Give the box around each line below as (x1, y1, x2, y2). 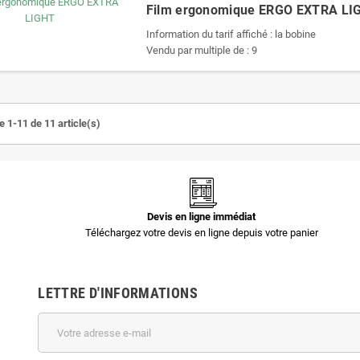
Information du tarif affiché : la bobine (145, 28, 316, 40)
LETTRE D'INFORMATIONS (38, 284, 198, 301)
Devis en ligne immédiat (147, 211, 256, 223)
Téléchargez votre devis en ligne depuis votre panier (84, 227, 318, 239)
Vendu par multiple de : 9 (145, 44, 257, 56)
